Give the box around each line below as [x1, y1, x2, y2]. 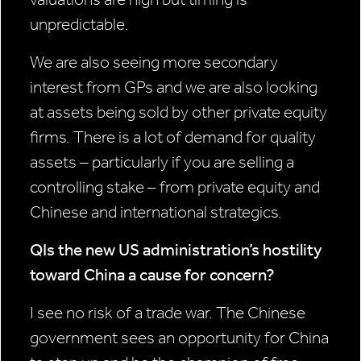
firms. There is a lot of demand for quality [30, 127, 316, 147]
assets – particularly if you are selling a [30, 152, 294, 172]
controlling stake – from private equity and [30, 177, 320, 197]
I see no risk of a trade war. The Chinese [30, 303, 305, 323]
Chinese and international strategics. [30, 202, 282, 222]
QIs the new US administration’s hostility [30, 240, 322, 260]
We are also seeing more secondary [30, 52, 278, 73]
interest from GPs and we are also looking [30, 77, 317, 98]
